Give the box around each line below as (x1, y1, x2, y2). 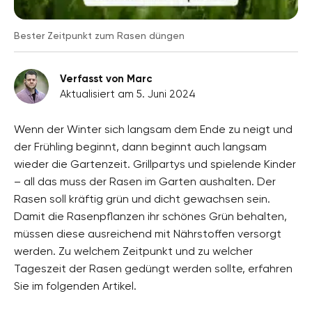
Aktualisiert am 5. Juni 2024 (60, 87, 196, 100)
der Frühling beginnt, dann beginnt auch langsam (14, 139, 267, 153)
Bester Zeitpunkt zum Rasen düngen (14, 29, 185, 41)
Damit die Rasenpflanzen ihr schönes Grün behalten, (14, 209, 287, 223)
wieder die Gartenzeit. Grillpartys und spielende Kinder (14, 157, 296, 171)
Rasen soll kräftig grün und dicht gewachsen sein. (14, 192, 270, 205)
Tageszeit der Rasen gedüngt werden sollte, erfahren (14, 261, 292, 275)
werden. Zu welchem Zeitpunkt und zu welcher (14, 244, 253, 258)
